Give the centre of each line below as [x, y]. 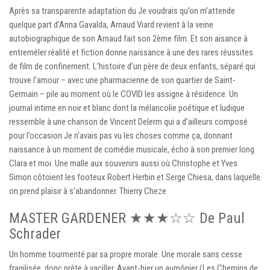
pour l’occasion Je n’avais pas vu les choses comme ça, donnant [121, 135]
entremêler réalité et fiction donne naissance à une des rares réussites [131, 52]
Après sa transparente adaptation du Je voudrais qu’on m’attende [122, 11]
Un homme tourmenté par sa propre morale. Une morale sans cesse [126, 254]
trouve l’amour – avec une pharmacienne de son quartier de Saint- [122, 80]
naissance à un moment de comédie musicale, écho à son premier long [132, 149]
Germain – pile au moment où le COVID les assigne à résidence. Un [124, 94]
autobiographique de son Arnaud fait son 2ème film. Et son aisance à [128, 38]
